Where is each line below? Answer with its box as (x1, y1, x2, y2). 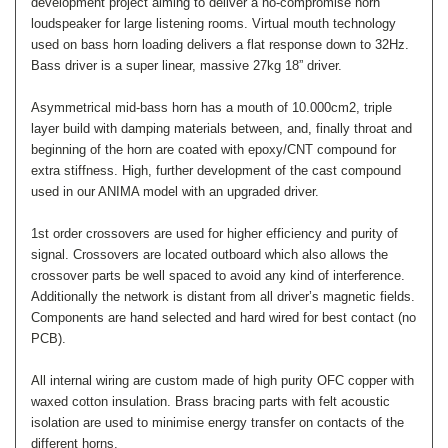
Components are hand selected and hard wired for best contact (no (31, 309, 416, 325)
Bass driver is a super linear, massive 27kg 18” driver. (31, 57, 342, 73)
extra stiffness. (31, 162, 122, 178)
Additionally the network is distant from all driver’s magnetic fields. (31, 288, 415, 304)
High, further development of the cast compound (122, 162, 401, 178)
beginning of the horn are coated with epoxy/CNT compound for (31, 141, 396, 157)
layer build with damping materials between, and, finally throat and (31, 120, 412, 136)
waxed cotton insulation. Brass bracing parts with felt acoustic (31, 393, 390, 409)
